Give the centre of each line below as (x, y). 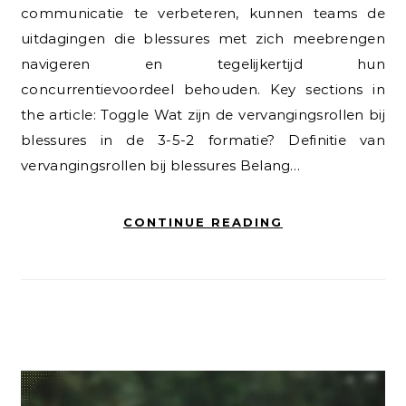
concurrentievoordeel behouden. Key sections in (203, 89)
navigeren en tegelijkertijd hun (203, 63)
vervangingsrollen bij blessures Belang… (161, 165)
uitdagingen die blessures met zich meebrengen (203, 38)
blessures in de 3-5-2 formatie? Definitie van (203, 140)
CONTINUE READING (203, 222)
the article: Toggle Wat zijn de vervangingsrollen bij (203, 114)
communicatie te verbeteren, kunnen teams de (203, 13)
